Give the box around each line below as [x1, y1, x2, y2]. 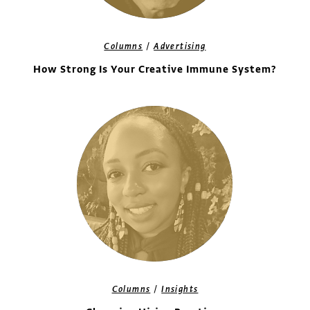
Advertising [154, 41, 206, 52]
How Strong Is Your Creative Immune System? [33, 63, 277, 76]
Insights [161, 284, 199, 295]
